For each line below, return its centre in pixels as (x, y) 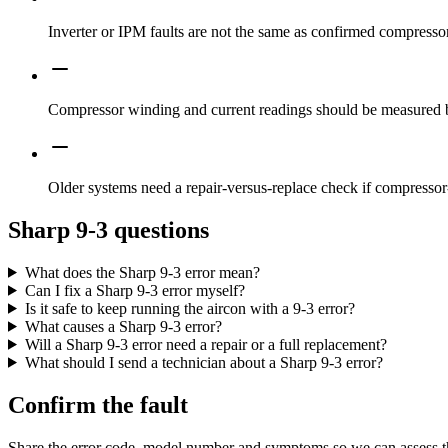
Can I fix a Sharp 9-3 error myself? (134, 290)
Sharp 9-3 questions (108, 229)
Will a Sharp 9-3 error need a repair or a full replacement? (205, 344)
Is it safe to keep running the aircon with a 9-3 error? (189, 308)
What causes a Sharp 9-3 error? (123, 326)
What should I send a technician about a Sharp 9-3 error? (203, 362)
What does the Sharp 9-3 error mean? (142, 272)
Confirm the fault (98, 404)
